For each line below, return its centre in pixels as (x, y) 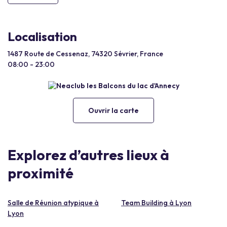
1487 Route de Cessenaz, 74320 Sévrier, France (85, 54)
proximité (41, 173)
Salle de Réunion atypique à (53, 202)
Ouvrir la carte (113, 110)
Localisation (42, 36)
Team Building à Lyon (156, 202)
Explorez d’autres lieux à (88, 155)
